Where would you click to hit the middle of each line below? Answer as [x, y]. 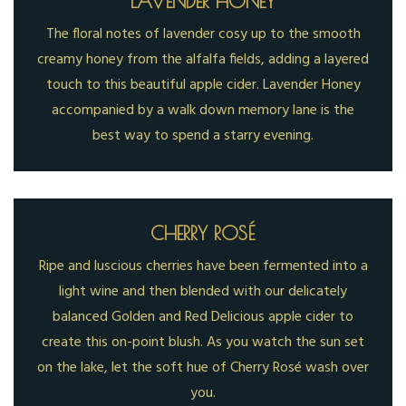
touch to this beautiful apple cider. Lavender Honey [203, 85]
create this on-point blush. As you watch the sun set [203, 342]
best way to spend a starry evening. [203, 135]
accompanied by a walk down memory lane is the [203, 110]
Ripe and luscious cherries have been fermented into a [203, 266]
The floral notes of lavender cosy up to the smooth [203, 34]
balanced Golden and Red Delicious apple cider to [203, 317]
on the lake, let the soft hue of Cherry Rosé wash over [203, 367]
